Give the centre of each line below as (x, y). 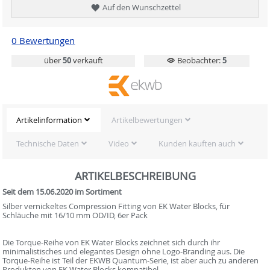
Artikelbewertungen (147, 120)
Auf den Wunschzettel (140, 7)
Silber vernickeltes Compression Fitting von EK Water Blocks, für (116, 206)
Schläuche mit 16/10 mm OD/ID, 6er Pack (75, 215)
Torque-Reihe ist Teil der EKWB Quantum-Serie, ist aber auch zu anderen (131, 260)
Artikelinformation (49, 120)
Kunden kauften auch (197, 144)
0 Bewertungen (43, 40)
